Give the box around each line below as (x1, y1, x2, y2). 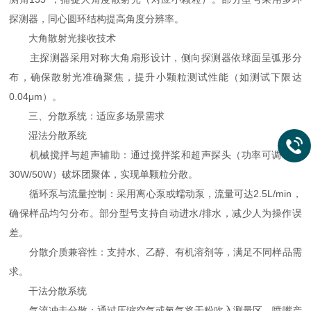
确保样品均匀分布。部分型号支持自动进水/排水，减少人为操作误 (9, 208, 302, 219)
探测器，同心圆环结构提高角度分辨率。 (9, 13, 185, 24)
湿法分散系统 (9, 130, 87, 141)
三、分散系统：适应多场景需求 (9, 110, 165, 121)
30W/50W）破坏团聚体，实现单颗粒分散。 (9, 169, 199, 180)
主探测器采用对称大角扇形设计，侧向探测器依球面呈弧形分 (9, 52, 302, 63)
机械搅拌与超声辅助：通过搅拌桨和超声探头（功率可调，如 (9, 149, 302, 160)
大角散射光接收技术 (9, 33, 117, 44)
